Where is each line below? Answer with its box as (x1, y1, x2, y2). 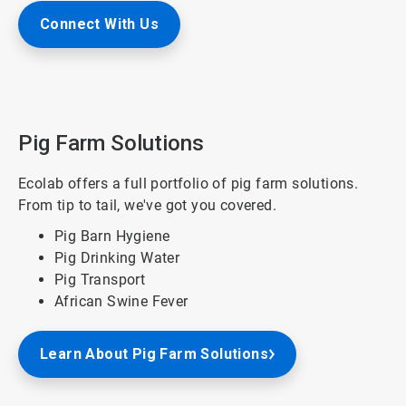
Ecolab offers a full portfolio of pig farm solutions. (18, 174, 359, 192)
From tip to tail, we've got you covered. (18, 196, 281, 214)
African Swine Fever (54, 292, 188, 310)
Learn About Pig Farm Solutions (40, 344, 268, 362)
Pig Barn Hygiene (54, 227, 170, 245)
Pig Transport (54, 270, 146, 288)
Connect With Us (40, 14, 159, 33)
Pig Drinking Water (54, 248, 180, 266)
